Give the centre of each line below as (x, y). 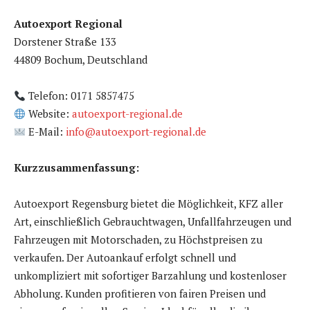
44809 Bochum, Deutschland (81, 60)
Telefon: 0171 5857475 (80, 96)
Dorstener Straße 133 (65, 42)
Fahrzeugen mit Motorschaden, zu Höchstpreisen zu (138, 240)
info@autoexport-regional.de (136, 132)
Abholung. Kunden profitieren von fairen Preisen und (140, 294)
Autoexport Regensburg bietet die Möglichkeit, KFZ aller (148, 204)
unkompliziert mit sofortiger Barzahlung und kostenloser (150, 276)
